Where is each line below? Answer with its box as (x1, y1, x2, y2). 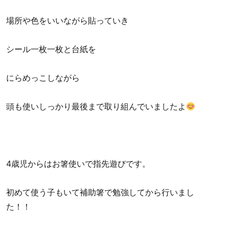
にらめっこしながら (6, 73, 80, 83)
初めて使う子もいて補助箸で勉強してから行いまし (6, 187, 195, 198)
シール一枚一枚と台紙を (6, 44, 97, 55)
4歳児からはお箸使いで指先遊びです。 (6, 158, 151, 169)
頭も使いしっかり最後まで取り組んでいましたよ (6, 101, 187, 112)
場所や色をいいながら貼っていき (6, 15, 129, 26)
